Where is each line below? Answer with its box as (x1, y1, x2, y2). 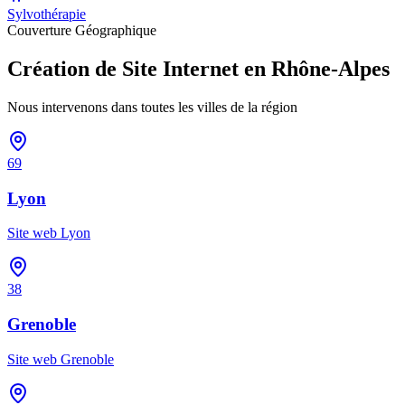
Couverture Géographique (7, 23, 156, 39)
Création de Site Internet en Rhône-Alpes (7, 57, 390, 81)
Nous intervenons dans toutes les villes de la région (7, 99, 297, 115)
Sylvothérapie (7, 6, 86, 23)
